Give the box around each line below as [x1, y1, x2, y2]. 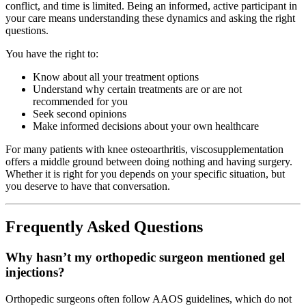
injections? [5, 265, 65, 280]
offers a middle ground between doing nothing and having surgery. [5, 155, 292, 167]
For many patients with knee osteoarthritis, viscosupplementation [5, 143, 283, 155]
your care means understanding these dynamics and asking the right [5, 12, 295, 24]
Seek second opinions [33, 107, 126, 120]
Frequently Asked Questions [5, 218, 203, 236]
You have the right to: [5, 47, 98, 59]
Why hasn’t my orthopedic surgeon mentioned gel [5, 250, 285, 265]
